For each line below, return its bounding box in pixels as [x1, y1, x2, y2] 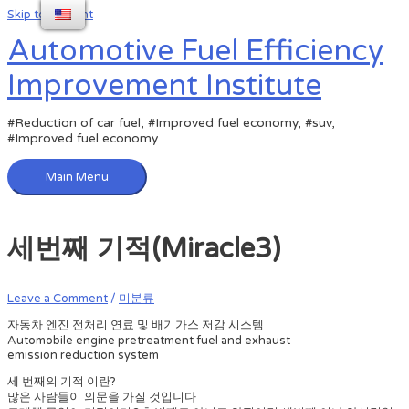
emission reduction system [7, 348, 159, 363]
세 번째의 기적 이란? [7, 374, 116, 390]
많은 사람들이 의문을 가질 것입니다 [7, 390, 196, 405]
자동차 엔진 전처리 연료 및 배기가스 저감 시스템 [7, 318, 264, 333]
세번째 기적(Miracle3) [7, 231, 280, 266]
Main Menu [46, 170, 109, 185]
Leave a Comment [7, 290, 108, 306]
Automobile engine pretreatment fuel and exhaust [7, 333, 290, 349]
